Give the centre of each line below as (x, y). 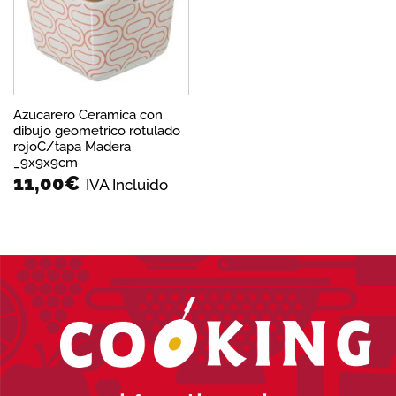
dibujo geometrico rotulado (96, 131)
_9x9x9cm (45, 163)
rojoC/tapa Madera (72, 147)
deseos (163, 10)
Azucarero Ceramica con (88, 115)
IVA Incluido (126, 184)
